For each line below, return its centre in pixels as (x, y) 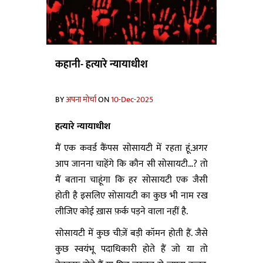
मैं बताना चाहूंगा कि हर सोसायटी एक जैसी (131, 180)
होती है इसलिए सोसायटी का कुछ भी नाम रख (131, 195)
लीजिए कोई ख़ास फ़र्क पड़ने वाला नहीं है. (122, 211)
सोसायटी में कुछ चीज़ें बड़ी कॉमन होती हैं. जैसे (131, 233)
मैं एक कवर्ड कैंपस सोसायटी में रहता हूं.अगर (131, 148)
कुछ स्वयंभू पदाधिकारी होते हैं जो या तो (131, 249)
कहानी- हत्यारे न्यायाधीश (102, 64)
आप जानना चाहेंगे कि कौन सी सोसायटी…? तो (131, 164)
